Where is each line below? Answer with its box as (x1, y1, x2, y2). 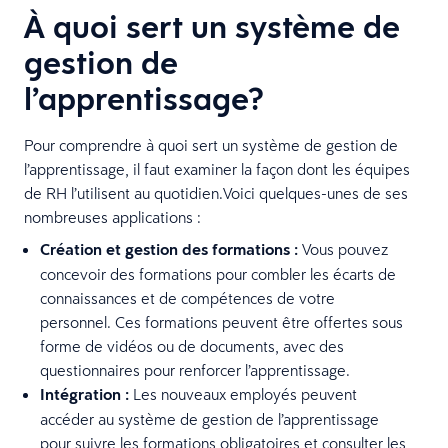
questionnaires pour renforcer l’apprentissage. (40, 359, 350, 380)
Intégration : (40, 383, 129, 405)
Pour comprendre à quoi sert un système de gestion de (24, 134, 398, 155)
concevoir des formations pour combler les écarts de (40, 263, 396, 284)
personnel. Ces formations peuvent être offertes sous (40, 311, 403, 332)
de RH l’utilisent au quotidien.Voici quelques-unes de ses (24, 182, 408, 203)
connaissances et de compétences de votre (40, 287, 335, 308)
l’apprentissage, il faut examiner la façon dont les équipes (24, 158, 410, 179)
